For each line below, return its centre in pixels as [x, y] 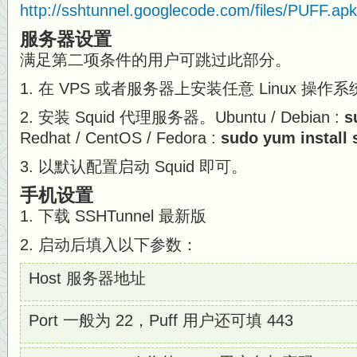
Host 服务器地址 [87, 278]
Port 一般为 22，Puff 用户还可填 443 [161, 320]
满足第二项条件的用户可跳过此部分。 [155, 60]
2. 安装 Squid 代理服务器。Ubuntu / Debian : [182, 117]
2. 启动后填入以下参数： [109, 245]
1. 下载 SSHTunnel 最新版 [113, 216]
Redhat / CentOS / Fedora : [120, 138]
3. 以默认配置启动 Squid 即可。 [133, 167]
